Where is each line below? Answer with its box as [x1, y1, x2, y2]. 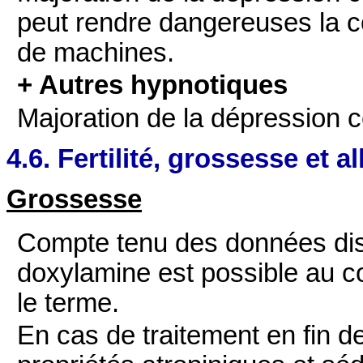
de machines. [17, 37, 175, 67]
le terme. [17, 288, 120, 318]
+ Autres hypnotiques [17, 70, 288, 100]
